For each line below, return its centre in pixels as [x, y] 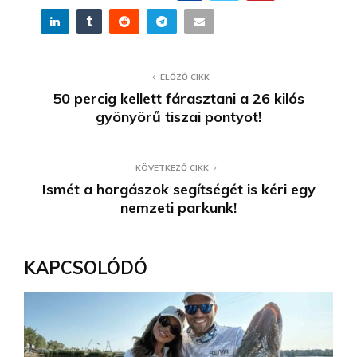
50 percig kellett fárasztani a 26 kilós [178, 98]
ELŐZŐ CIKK [185, 76]
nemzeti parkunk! [178, 207]
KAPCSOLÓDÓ [86, 267]
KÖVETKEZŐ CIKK [172, 167]
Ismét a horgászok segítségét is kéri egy [178, 189]
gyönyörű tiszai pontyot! [178, 116]
